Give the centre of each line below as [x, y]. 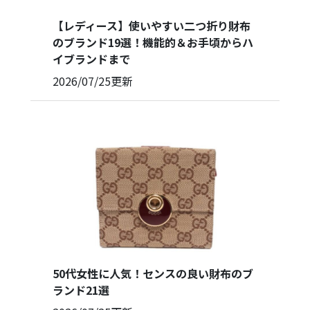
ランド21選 [81, 290]
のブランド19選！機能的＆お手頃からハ [153, 42]
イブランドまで [91, 58]
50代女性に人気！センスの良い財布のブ [153, 274]
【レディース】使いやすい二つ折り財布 [152, 25]
